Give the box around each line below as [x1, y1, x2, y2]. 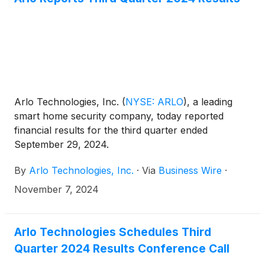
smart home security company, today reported [14, 110, 224, 122]
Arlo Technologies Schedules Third [14, 225, 211, 239]
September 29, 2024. [14, 138, 109, 150]
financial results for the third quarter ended [14, 124, 208, 136]
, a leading [187, 96, 232, 108]
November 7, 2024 [14, 183, 99, 195]
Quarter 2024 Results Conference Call [14, 241, 230, 256]
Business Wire [159, 164, 222, 176]
